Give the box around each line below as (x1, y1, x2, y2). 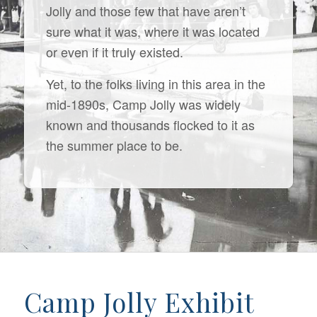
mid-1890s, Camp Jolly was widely (45, 94, 241, 113)
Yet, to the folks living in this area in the (45, 74, 265, 93)
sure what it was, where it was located (45, 22, 260, 41)
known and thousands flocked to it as (45, 115, 255, 134)
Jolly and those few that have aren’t (45, 1, 246, 21)
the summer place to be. (45, 135, 183, 154)
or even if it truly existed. (45, 42, 183, 62)
